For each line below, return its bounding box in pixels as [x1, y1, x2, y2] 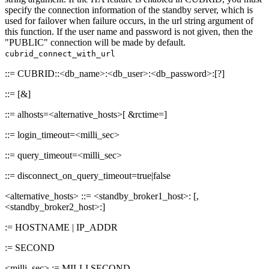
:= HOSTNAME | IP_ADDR [5, 222, 118, 233]
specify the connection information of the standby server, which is [5, 5, 253, 16]
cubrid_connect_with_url [5, 49, 115, 59]
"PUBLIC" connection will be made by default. [5, 37, 186, 48]
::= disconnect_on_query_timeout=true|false [5, 171, 171, 181]
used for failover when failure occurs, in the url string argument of [5, 16, 253, 26]
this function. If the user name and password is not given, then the [5, 26, 253, 37]
